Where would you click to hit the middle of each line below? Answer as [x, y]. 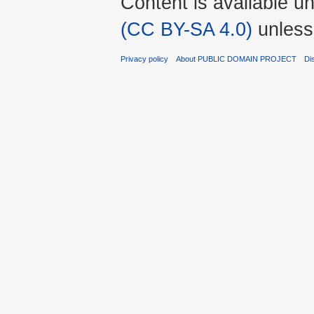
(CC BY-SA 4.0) [186, 29]
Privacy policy [144, 59]
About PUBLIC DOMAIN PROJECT [237, 59]
